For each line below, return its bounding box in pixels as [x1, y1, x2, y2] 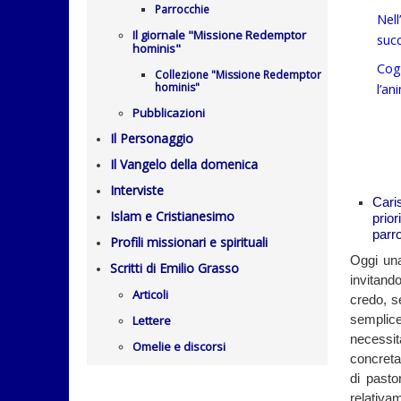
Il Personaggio [110, 130, 193, 147]
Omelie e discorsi [132, 338, 226, 354]
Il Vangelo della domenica [110, 156, 258, 173]
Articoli [132, 286, 168, 303]
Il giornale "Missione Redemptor [132, 27, 306, 43]
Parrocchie [155, 2, 209, 17]
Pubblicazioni [132, 105, 205, 121]
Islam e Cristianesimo [110, 208, 235, 225]
